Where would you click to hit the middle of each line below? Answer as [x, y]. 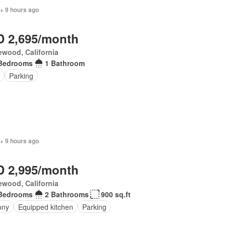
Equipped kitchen [45, 207]
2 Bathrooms [67, 194]
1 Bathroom [65, 63]
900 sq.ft [116, 194]
